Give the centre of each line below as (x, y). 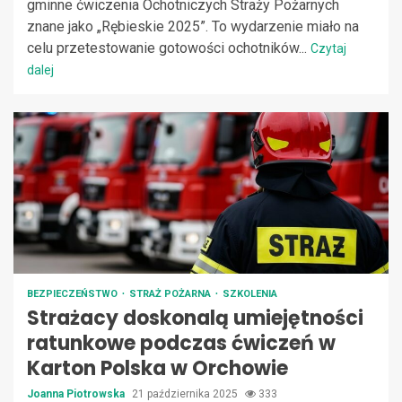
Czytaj (328, 48)
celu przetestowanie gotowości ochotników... (169, 48)
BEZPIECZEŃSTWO (74, 293)
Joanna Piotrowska (77, 393)
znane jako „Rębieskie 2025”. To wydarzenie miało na (193, 26)
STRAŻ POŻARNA (171, 293)
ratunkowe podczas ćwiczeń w (181, 343)
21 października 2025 (186, 393)
